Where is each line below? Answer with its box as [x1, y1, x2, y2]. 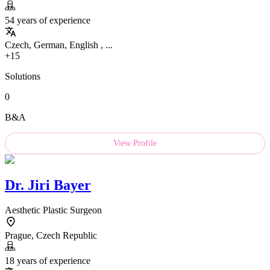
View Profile [113, 138, 157, 148]
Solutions [5, 71, 40, 81]
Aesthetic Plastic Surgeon [5, 205, 102, 216]
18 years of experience [5, 256, 90, 266]
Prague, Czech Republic [5, 230, 97, 241]
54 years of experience [5, 14, 90, 25]
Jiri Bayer [28, 177, 91, 193]
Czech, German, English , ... [5, 39, 113, 50]
